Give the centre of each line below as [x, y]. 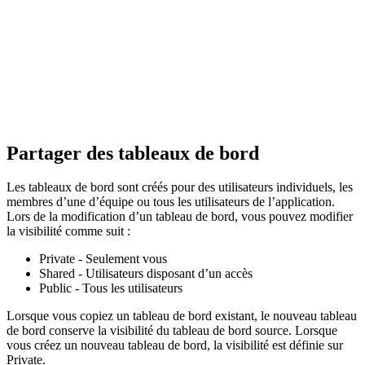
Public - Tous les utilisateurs [111, 288]
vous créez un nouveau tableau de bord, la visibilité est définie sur [175, 345]
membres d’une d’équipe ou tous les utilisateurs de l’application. [171, 202]
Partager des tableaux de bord [133, 153]
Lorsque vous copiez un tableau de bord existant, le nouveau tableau [182, 316]
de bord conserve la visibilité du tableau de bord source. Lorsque [172, 331]
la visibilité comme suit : [68, 231]
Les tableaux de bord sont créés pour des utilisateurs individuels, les [180, 187]
